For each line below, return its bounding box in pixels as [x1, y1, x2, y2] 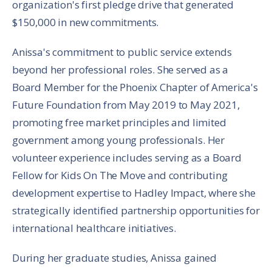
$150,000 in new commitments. [12, 15, 159, 29]
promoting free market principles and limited [12, 115, 226, 129]
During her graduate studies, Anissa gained [12, 250, 217, 265]
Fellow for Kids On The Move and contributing [12, 168, 228, 182]
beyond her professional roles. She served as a [12, 62, 229, 76]
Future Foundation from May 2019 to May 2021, [12, 97, 240, 112]
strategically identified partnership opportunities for [12, 203, 260, 217]
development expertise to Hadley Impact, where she [12, 185, 256, 200]
